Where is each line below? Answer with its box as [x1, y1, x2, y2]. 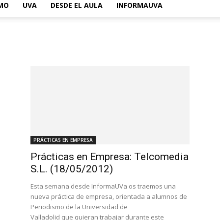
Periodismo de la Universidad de [30, 202, 128, 211]
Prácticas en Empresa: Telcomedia [30, 151, 189, 163]
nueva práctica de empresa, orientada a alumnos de [30, 192, 187, 201]
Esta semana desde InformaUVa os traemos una [30, 182, 176, 191]
